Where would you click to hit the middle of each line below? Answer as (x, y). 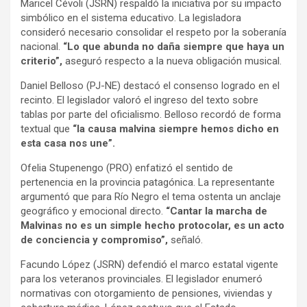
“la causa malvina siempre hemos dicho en (176, 128)
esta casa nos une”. (68, 143)
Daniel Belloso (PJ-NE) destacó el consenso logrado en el (150, 85)
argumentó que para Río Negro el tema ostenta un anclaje (151, 196)
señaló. (185, 240)
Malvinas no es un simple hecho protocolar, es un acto (152, 225)
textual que (47, 128)
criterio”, (41, 61)
